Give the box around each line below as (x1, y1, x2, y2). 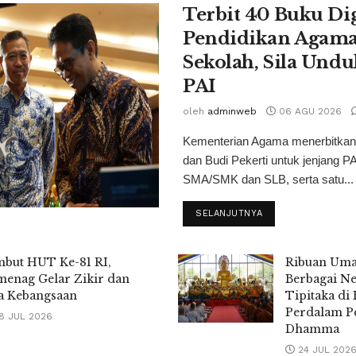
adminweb (207, 105, 257, 117)
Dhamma (285, 321, 339, 336)
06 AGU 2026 (276, 105, 342, 117)
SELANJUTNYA (195, 207, 263, 219)
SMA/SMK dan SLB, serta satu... (183, 172, 354, 186)
